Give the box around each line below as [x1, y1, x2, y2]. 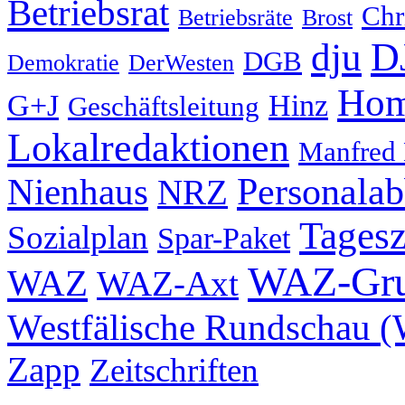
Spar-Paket [157, 220, 290, 255]
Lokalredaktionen [7, 125, 289, 169]
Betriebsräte [178, 4, 293, 31]
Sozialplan [7, 218, 148, 256]
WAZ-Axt [97, 263, 239, 303]
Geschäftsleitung [68, 90, 259, 122]
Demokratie [7, 49, 119, 76]
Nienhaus [7, 170, 148, 212]
